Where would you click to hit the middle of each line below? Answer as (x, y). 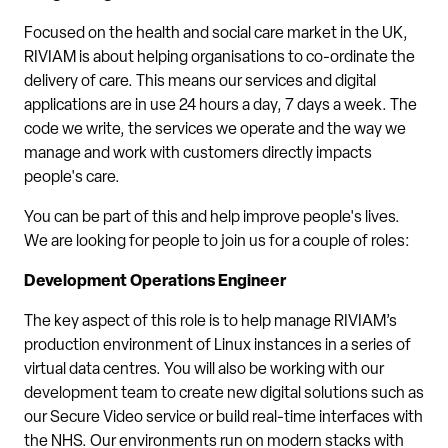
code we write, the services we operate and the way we (215, 130)
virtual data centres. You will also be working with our (204, 370)
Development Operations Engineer (155, 282)
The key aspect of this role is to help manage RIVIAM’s (210, 322)
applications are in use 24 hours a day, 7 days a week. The (220, 106)
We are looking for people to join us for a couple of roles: (217, 242)
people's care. (72, 178)
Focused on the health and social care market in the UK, (216, 34)
